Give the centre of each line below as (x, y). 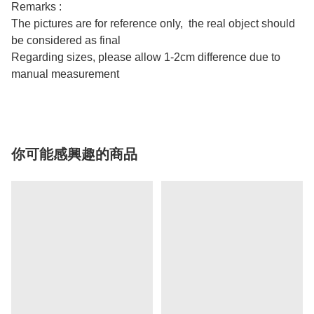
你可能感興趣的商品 (74, 155)
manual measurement (65, 74)
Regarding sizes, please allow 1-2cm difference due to (146, 57)
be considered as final (66, 41)
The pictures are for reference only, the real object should (153, 24)
